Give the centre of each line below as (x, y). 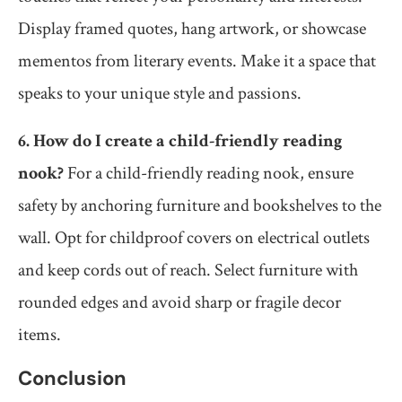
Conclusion (72, 379)
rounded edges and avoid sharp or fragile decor (179, 303)
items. (39, 335)
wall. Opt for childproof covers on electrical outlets (194, 238)
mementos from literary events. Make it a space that (197, 61)
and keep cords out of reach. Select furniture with (188, 271)
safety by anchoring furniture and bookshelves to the (200, 206)
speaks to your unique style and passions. (160, 94)
